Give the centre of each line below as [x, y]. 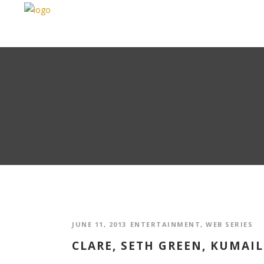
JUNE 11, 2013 [99, 224]
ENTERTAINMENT [165, 224]
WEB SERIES [229, 224]
